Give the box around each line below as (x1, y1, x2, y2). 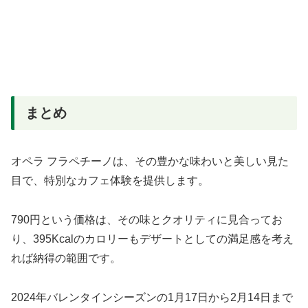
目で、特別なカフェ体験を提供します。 (11, 175, 209, 187)
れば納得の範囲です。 (11, 252, 121, 264)
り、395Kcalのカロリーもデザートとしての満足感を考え (11, 232, 294, 245)
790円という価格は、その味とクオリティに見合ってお (11, 213, 283, 225)
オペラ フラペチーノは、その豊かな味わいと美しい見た (11, 155, 289, 168)
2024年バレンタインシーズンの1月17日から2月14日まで (11, 291, 293, 303)
